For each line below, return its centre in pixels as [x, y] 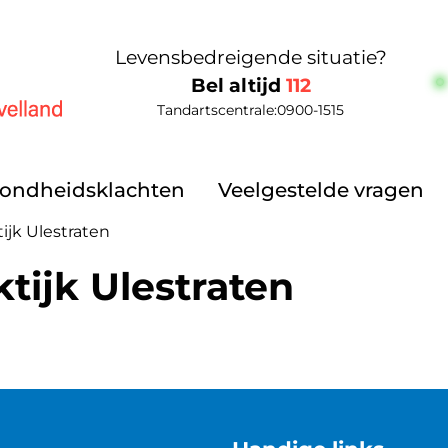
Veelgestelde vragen [320, 190]
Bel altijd [238, 85]
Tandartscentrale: [217, 109]
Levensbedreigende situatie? [250, 57]
